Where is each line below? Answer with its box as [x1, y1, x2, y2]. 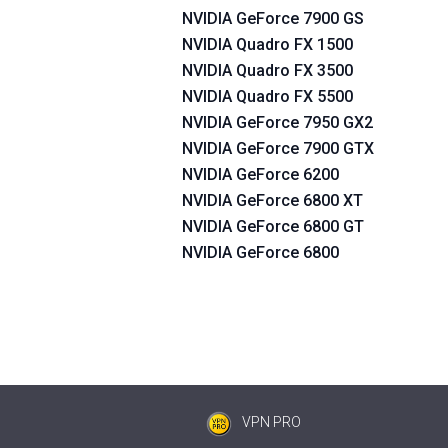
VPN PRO [242, 414, 301, 430]
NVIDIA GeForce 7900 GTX [182, 139, 374, 158]
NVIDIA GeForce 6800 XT [182, 191, 363, 210]
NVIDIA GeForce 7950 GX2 [182, 113, 373, 132]
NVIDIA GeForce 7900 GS [182, 9, 364, 28]
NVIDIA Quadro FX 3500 [182, 61, 353, 80]
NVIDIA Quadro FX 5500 [182, 87, 353, 106]
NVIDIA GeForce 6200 [182, 165, 339, 184]
